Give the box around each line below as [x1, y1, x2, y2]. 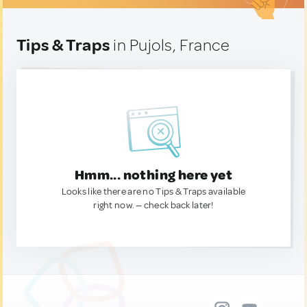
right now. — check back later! [93, 199, 214, 211]
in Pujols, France [110, 35, 230, 56]
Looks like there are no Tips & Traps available [61, 186, 246, 197]
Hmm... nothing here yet [74, 167, 233, 184]
